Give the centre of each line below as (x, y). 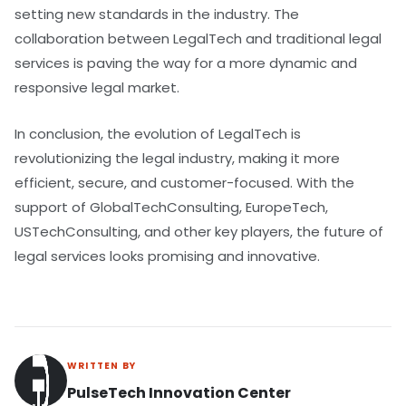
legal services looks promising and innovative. (167, 256)
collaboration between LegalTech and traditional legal (198, 38)
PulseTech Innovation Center (179, 393)
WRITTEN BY (101, 366)
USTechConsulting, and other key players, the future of (199, 232)
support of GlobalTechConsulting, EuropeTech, (171, 208)
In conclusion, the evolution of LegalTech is (158, 134)
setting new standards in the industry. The (157, 14)
